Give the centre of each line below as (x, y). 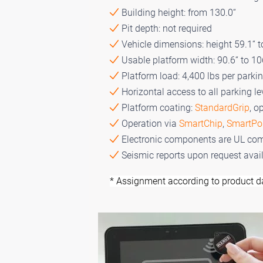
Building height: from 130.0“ (179, 12)
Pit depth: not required (167, 28)
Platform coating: (158, 107)
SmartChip (201, 123)
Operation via (150, 123)
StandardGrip (222, 107)
